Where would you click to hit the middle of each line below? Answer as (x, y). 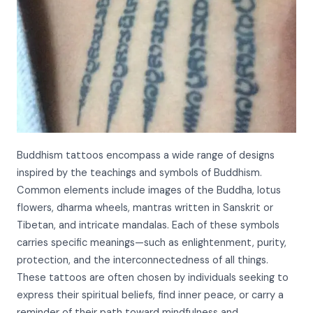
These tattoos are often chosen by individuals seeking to (153, 278)
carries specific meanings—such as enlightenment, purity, (152, 243)
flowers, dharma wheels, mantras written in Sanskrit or (145, 208)
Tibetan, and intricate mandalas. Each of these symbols (148, 226)
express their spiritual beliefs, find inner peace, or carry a (150, 296)
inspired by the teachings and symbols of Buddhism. (139, 173)
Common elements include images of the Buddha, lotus (149, 191)
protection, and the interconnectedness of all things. (143, 261)
